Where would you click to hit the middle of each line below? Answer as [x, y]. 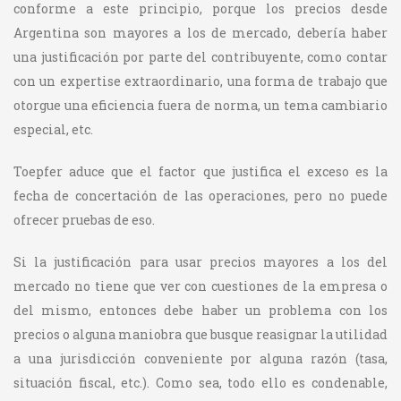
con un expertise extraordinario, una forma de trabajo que [200, 81]
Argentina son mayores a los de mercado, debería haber [200, 32]
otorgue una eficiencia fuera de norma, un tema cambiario [200, 105]
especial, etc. [53, 129]
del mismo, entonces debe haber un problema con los [200, 310]
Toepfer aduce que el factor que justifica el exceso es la [200, 171]
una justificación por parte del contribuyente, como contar [200, 56]
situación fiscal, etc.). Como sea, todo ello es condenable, [200, 382]
